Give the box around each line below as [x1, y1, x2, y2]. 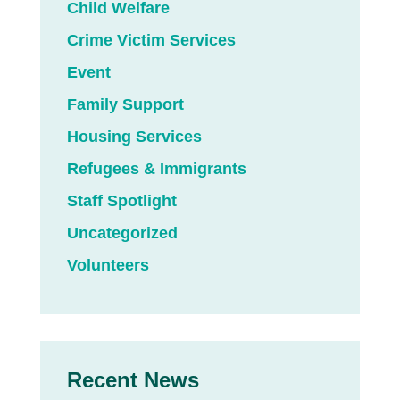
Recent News [66, 368, 199, 393]
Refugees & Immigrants [66, 160, 246, 179]
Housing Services [66, 128, 202, 146]
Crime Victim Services [66, 31, 236, 50]
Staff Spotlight [66, 192, 177, 211]
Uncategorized [66, 224, 178, 243]
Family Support [66, 96, 184, 114]
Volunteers [66, 256, 149, 275]
